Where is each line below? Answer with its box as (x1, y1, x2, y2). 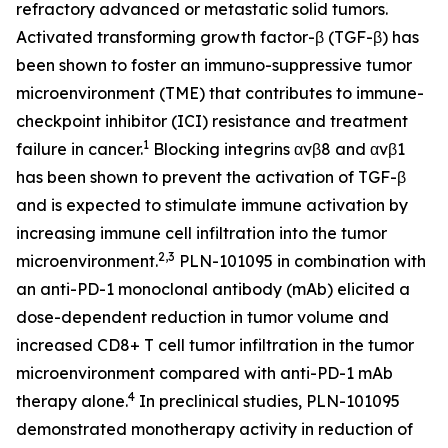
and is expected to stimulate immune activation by (16, 194, 408, 215)
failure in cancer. (16, 138, 143, 159)
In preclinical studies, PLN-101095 (135, 390, 400, 411)
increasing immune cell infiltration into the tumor (16, 222, 387, 243)
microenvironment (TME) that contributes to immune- (16, 82, 424, 103)
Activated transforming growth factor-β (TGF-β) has (16, 26, 419, 47)
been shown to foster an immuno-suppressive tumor (16, 54, 412, 75)
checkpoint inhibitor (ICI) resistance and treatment (16, 110, 408, 131)
